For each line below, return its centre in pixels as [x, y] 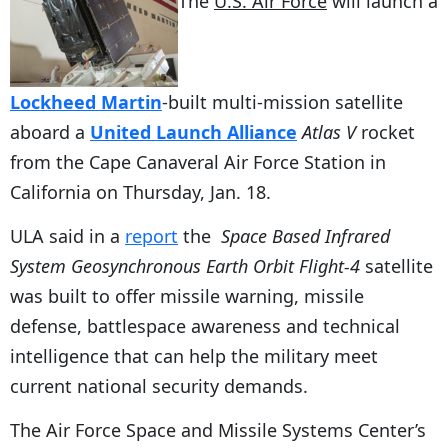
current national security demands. [159, 385]
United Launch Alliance [193, 131]
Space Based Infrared [305, 235]
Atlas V [329, 131]
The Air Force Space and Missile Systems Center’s [218, 429]
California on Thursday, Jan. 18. [140, 191]
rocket [385, 131]
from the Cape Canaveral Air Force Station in [198, 161]
